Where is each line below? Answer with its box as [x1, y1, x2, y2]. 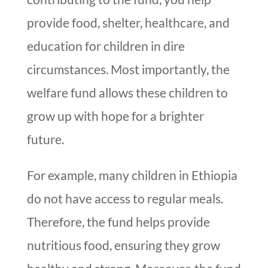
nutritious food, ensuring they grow [26, 237, 220, 253]
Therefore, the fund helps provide [26, 214, 210, 230]
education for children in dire [26, 38, 185, 54]
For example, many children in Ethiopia [26, 167, 237, 183]
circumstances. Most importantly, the [26, 62, 230, 77]
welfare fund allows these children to [26, 85, 228, 100]
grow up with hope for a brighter [26, 108, 204, 124]
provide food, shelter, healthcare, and [26, 15, 230, 31]
